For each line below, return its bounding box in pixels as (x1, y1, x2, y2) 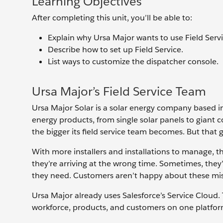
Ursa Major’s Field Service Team (32, 84, 206, 99)
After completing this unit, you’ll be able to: (32, 12, 192, 23)
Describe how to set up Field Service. (48, 44, 183, 55)
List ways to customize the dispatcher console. (48, 56, 219, 67)
